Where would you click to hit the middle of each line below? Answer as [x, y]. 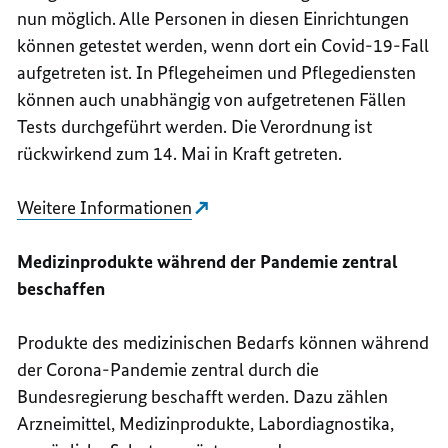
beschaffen [61, 288]
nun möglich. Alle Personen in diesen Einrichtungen [213, 18]
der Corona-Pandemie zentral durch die [168, 369]
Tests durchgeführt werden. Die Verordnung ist [195, 126]
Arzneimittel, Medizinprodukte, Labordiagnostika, [206, 423]
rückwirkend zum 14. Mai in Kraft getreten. [180, 153]
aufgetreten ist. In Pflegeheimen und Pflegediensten [217, 72]
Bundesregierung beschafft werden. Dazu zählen [203, 396]
